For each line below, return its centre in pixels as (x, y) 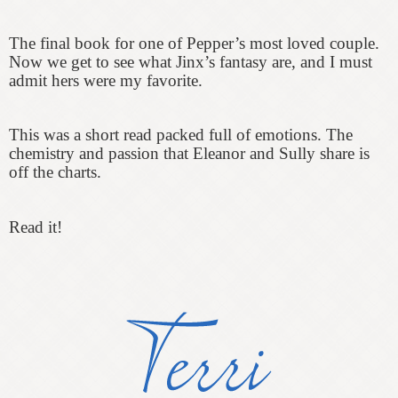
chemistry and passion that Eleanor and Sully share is (189, 153)
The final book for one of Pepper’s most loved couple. (194, 43)
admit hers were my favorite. (106, 80)
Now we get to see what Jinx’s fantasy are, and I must (191, 61)
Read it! (36, 227)
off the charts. (55, 171)
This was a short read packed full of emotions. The (181, 134)
